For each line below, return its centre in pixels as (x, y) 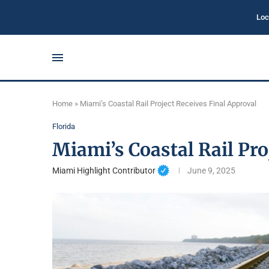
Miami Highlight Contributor (104, 170)
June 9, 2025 (211, 170)
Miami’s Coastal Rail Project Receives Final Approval (168, 104)
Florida (64, 126)
